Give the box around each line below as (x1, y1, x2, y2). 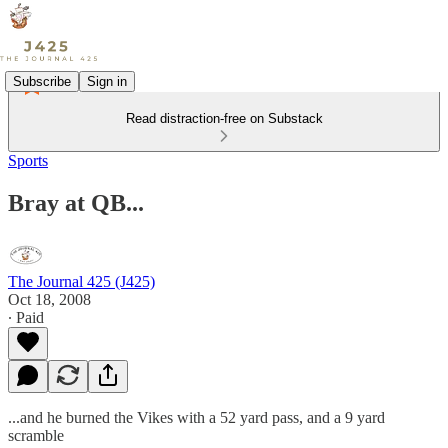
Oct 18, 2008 (8, 290, 91, 308)
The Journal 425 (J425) (8, 272, 155, 290)
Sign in (87, 73, 127, 89)
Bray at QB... (8, 189, 144, 216)
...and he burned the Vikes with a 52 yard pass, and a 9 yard (8, 408, 385, 426)
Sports (8, 152, 48, 169)
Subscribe (13, 73, 71, 89)
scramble (8, 426, 64, 444)
